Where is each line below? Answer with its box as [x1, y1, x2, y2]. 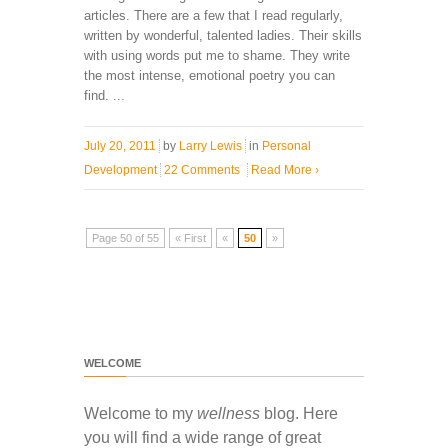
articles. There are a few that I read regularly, [84, 8, 343, 24]
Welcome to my [84, 405, 197, 423]
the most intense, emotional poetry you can [84, 68, 335, 84]
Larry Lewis [179, 139, 242, 154]
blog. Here [260, 405, 338, 423]
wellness [197, 405, 260, 423]
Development [84, 163, 157, 178]
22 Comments [164, 163, 240, 178]
